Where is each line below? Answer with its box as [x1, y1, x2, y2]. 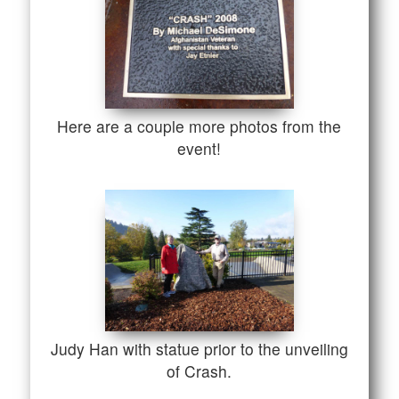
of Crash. [167, 359, 232, 382]
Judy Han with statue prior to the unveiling [50, 337, 348, 360]
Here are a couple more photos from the [57, 115, 342, 138]
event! [177, 137, 222, 160]
